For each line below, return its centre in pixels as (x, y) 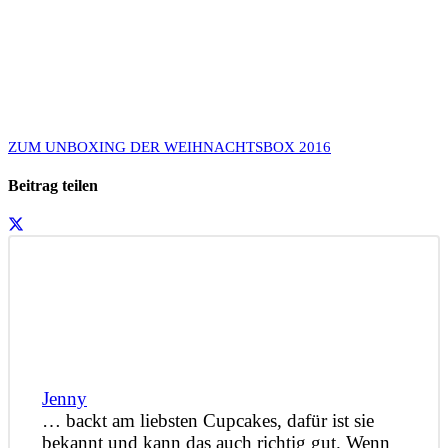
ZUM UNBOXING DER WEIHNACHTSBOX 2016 (169, 146)
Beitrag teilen (53, 186)
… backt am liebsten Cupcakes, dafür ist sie (208, 420)
